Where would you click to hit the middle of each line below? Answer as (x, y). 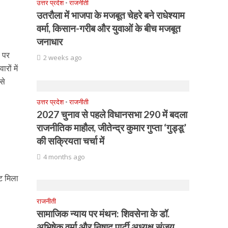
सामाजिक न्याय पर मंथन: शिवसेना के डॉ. (103, 213)
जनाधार (50, 41)
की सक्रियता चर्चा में (71, 141)
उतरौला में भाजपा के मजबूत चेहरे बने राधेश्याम (111, 15)
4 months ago (64, 157)
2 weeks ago (63, 58)
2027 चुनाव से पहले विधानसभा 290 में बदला (112, 114)
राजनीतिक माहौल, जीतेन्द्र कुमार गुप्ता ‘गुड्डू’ (112, 127)
